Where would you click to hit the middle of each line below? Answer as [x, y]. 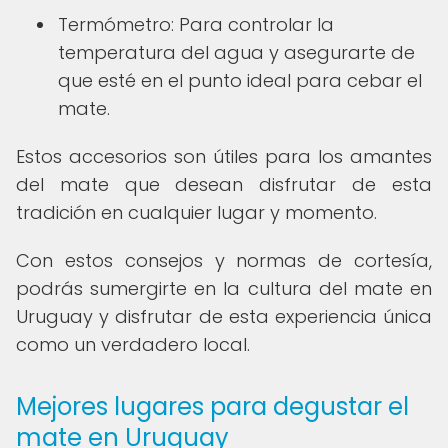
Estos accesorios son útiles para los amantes [224, 156]
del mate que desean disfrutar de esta [224, 184]
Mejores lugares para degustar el [212, 406]
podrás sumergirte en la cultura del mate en [224, 288]
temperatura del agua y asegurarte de [236, 52]
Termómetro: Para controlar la [196, 24]
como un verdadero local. [133, 344]
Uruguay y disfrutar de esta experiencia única [224, 316]
